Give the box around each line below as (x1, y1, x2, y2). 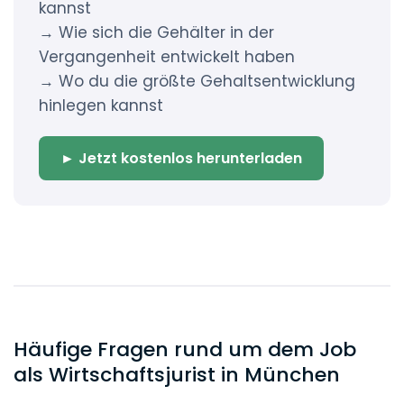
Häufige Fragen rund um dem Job (14, 335, 356, 363)
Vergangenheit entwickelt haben (39, 46, 295, 68)
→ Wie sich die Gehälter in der (39, 22, 274, 43)
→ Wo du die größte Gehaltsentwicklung (39, 70, 355, 92)
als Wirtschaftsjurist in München (14, 361, 340, 389)
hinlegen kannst (39, 95, 163, 116)
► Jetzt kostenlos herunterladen (60, 148, 302, 169)
